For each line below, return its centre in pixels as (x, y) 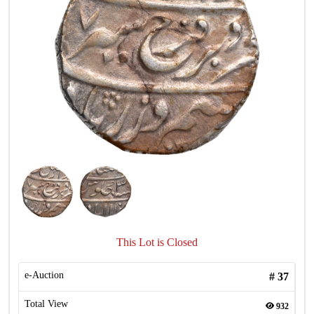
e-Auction (44, 275)
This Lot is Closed (157, 242)
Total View (46, 304)
